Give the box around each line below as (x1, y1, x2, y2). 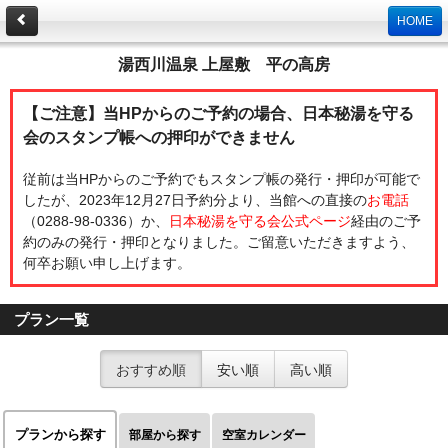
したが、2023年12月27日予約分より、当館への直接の (23, 191, 367, 208)
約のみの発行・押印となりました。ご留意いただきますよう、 (23, 233, 415, 250)
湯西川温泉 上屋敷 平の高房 (118, 55, 330, 73)
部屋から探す (129, 427, 201, 442)
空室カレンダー (222, 427, 306, 442)
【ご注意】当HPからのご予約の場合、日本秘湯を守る (23, 104, 414, 122)
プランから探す (15, 426, 106, 442)
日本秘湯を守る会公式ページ (169, 212, 351, 229)
